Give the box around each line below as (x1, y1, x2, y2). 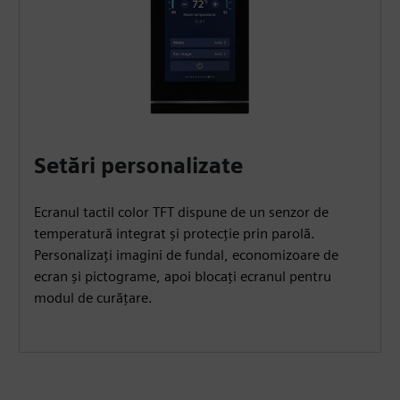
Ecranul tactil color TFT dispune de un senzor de (34, 203, 329, 221)
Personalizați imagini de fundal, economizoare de (34, 246, 339, 263)
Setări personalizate (34, 152, 244, 179)
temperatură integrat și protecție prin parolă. (34, 224, 316, 242)
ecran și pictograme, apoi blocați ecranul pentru (34, 267, 332, 285)
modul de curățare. (34, 288, 154, 306)
